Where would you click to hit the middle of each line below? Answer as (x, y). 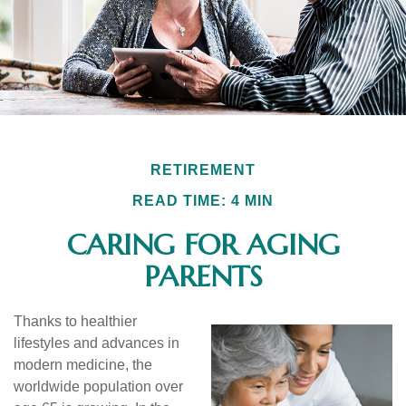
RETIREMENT (203, 170)
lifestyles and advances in (97, 343)
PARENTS (203, 276)
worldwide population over (98, 387)
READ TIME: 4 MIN (203, 201)
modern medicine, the (83, 365)
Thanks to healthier (75, 321)
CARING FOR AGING (203, 245)
